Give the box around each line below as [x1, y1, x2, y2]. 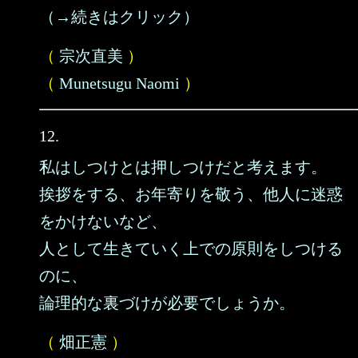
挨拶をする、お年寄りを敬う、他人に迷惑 [39, 185, 343, 203]
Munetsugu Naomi [59, 74, 180, 92]
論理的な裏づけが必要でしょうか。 [39, 294, 295, 312]
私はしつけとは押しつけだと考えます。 [39, 158, 327, 176]
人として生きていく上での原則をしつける [39, 240, 343, 257]
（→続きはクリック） [39, 8, 199, 26]
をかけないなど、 [39, 213, 167, 230]
